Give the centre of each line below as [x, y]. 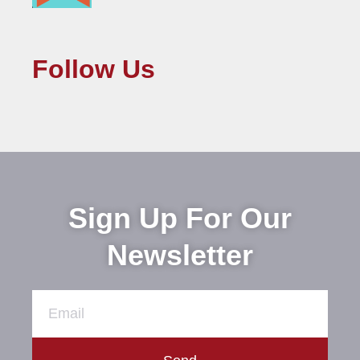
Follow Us [94, 69]
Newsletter [180, 255]
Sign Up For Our [180, 218]
